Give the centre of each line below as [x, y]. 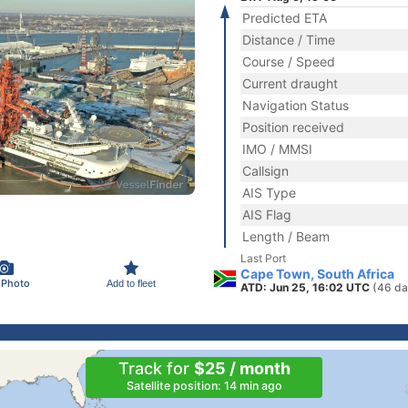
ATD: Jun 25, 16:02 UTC [306, 287]
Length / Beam [286, 236]
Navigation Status [296, 105]
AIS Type [269, 193]
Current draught [290, 83]
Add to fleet [131, 283]
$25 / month [242, 368]
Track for [156, 368]
